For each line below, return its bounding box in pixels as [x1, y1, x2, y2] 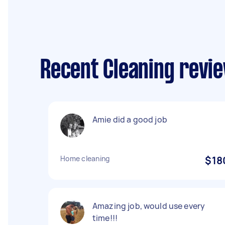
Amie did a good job [92, 114, 167, 125]
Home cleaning [60, 154, 110, 163]
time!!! [92, 212, 118, 223]
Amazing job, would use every [92, 200, 205, 211]
